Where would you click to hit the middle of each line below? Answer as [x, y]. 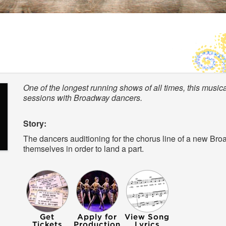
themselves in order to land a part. [83, 149]
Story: [35, 124]
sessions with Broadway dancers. [82, 98]
